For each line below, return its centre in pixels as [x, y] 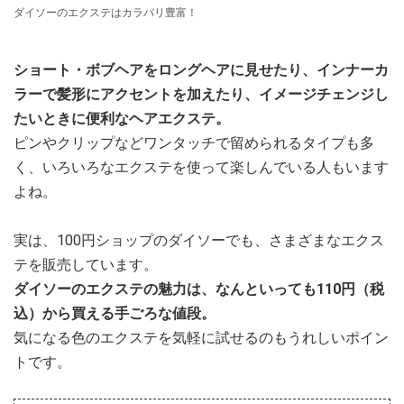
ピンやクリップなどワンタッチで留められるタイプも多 [194, 143]
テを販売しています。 [86, 265]
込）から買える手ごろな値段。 [115, 314]
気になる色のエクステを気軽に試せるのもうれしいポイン [201, 338]
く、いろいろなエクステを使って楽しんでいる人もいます [201, 168]
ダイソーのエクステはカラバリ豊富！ [106, 13]
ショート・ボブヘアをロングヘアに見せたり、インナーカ [201, 70]
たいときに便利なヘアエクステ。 [122, 119]
